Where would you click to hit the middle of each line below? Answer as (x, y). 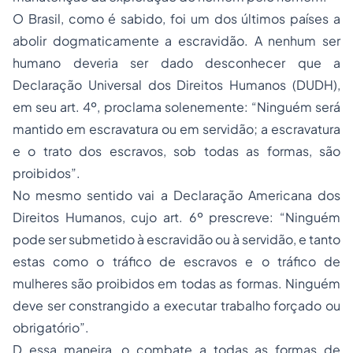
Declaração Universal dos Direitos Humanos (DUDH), (176, 85)
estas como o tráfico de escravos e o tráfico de (176, 262)
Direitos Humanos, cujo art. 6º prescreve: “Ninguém (176, 217)
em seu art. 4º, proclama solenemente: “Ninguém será (176, 107)
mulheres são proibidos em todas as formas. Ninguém (176, 284)
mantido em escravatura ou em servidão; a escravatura (176, 129)
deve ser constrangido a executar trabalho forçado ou (176, 306)
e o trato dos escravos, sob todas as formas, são (176, 151)
